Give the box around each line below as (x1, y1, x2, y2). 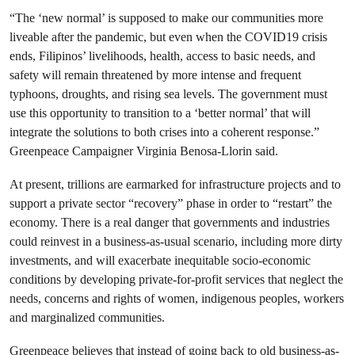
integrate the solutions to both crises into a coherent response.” (10, 124, 319, 139)
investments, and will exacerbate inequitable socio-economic (10, 253, 311, 268)
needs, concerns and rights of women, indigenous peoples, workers (10, 291, 344, 306)
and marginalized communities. (10, 310, 165, 325)
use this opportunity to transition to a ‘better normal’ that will (10, 105, 311, 120)
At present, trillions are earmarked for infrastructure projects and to (10, 177, 341, 192)
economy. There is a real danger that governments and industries (10, 215, 330, 230)
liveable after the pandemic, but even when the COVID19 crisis (10, 29, 327, 44)
